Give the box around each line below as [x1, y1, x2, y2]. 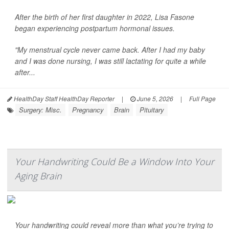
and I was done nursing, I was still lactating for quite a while [15, 56, 206, 66]
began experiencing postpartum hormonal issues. [15, 23, 175, 33]
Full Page [189, 94, 216, 103]
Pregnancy [72, 105, 104, 114]
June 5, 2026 [135, 94, 173, 103]
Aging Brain [15, 170, 62, 182]
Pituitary [140, 105, 164, 114]
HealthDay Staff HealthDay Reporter [12, 94, 114, 103]
